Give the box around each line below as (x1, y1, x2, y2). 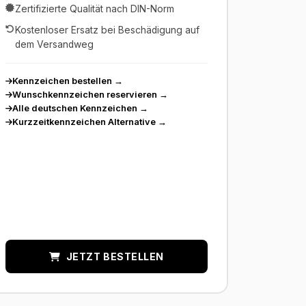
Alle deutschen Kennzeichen (12, 103, 137, 114)
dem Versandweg (15, 39, 94, 51)
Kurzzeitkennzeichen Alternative (12, 117, 156, 128)
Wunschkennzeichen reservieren (12, 89, 157, 100)
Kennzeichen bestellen (12, 76, 112, 87)
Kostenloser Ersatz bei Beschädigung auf (15, 25, 199, 36)
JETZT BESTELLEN (66, 250, 164, 262)
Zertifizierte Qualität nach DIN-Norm (15, 3, 174, 15)
